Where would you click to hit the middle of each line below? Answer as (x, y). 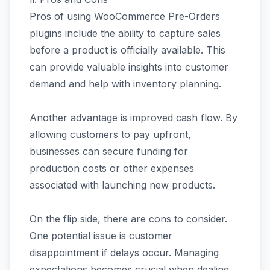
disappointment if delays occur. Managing (124, 252)
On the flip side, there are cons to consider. (128, 218)
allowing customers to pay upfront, (110, 134)
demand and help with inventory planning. (125, 83)
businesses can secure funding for (109, 151)
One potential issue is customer (101, 235)
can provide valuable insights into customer (129, 67)
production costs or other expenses (112, 168)
